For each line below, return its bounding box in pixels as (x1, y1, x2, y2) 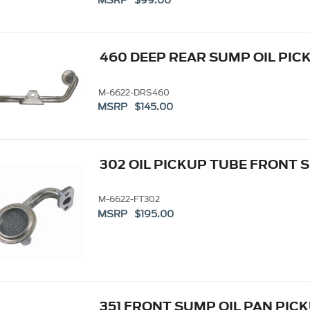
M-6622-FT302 (98, 193, 160, 206)
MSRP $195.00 (98, 206, 174, 221)
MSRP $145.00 (98, 100, 174, 115)
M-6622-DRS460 (98, 86, 170, 98)
